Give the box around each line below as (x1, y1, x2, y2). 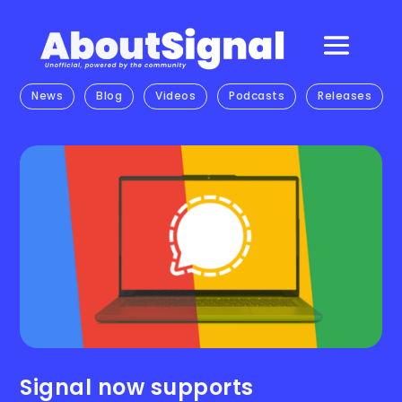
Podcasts (229, 88, 285, 104)
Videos (155, 88, 197, 104)
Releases (318, 88, 372, 104)
